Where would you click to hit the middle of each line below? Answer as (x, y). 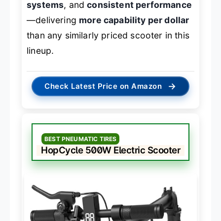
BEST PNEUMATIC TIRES (81, 139)
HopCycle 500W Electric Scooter (110, 150)
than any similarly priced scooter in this (108, 35)
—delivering (53, 20)
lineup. (40, 50)
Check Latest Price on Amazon (103, 86)
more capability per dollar (134, 20)
